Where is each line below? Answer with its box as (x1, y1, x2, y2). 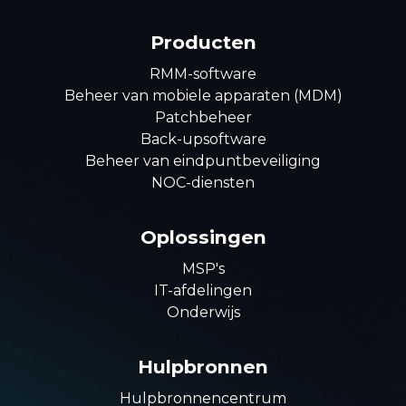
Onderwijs (166, 303, 240, 321)
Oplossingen (140, 225, 266, 248)
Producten (150, 30, 256, 53)
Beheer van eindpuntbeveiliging (85, 151, 321, 169)
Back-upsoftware (140, 130, 266, 148)
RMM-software (150, 64, 256, 82)
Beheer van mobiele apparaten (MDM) (63, 86, 343, 104)
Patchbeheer (154, 108, 252, 126)
